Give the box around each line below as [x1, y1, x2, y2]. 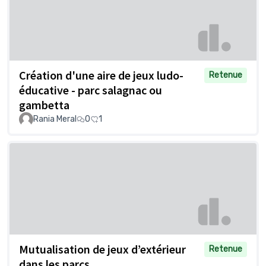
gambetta [19, 97, 69, 113]
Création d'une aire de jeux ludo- [19, 68, 183, 83]
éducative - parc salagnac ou [19, 83, 162, 98]
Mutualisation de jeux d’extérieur [19, 241, 186, 256]
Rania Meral [33, 114, 77, 125]
